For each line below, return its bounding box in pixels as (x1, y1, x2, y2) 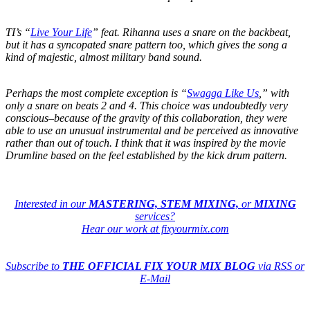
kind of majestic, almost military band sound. (6, 51, 202, 63)
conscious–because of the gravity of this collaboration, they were (6, 111, 287, 124)
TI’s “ (6, 26, 30, 38)
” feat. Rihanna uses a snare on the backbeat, (92, 26, 291, 38)
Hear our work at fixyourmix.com (81, 222, 229, 235)
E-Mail (140, 272, 170, 284)
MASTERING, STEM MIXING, (88, 197, 241, 210)
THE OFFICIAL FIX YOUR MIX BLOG (62, 259, 255, 272)
